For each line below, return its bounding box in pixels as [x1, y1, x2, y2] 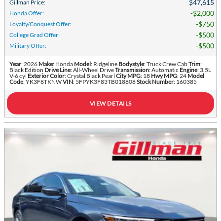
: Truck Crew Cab [144, 60, 187, 68]
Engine [180, 66, 197, 74]
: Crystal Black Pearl [65, 72, 115, 79]
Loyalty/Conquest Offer [9, 20, 70, 28]
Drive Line [44, 66, 71, 74]
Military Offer [9, 42, 45, 49]
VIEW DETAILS [89, 100, 132, 107]
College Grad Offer [9, 31, 58, 38]
